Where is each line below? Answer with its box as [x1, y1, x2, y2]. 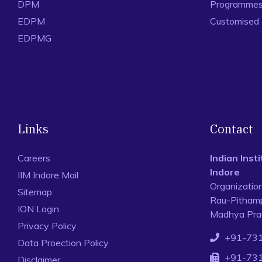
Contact [209, 121, 253, 137]
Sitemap [18, 186, 52, 198]
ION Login [18, 203, 59, 215]
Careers [18, 152, 50, 164]
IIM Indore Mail [18, 169, 78, 181]
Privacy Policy [18, 220, 77, 232]
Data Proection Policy [18, 237, 109, 249]
